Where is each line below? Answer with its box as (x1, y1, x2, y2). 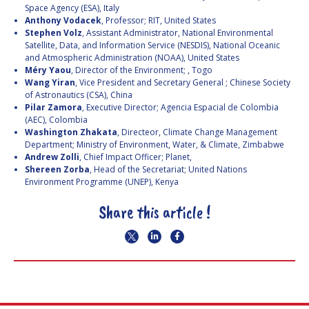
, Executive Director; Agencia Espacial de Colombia (82, 101, 279, 114)
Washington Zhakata (25, 126, 117, 139)
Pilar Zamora (25, 101, 82, 114)
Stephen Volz (25, 27, 82, 39)
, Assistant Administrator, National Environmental (82, 27, 273, 39)
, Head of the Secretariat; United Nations (90, 163, 247, 176)
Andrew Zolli (25, 151, 79, 163)
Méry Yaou (25, 64, 71, 77)
